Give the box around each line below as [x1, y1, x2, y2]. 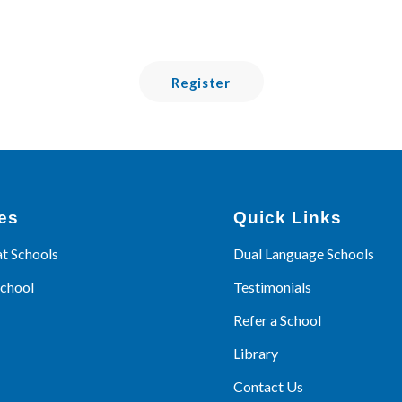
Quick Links [233, 208, 343, 228]
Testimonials [233, 278, 312, 296]
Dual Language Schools [233, 245, 375, 263]
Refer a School [233, 311, 322, 329]
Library [233, 345, 279, 363]
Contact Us [233, 378, 304, 396]
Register [171, 74, 231, 92]
